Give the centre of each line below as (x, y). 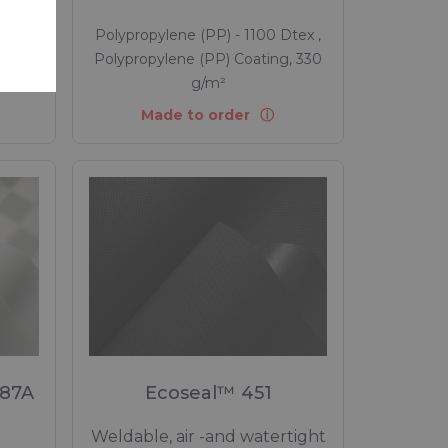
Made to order (195, 115)
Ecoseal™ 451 (208, 392)
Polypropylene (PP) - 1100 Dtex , (208, 35)
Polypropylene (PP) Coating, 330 (208, 59)
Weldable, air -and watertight (208, 436)
